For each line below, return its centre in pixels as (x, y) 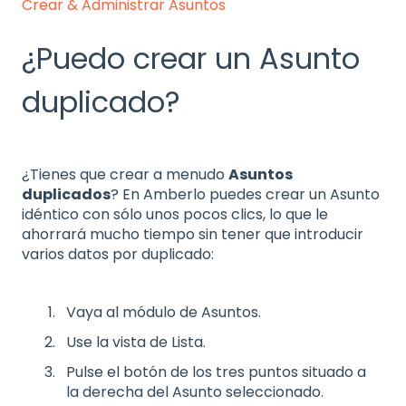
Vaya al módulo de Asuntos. (164, 313)
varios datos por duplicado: (118, 255)
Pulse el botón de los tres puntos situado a (216, 372)
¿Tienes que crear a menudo (125, 175)
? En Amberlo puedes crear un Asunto (245, 195)
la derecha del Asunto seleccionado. (195, 392)
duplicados (66, 195)
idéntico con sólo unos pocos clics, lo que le (175, 215)
